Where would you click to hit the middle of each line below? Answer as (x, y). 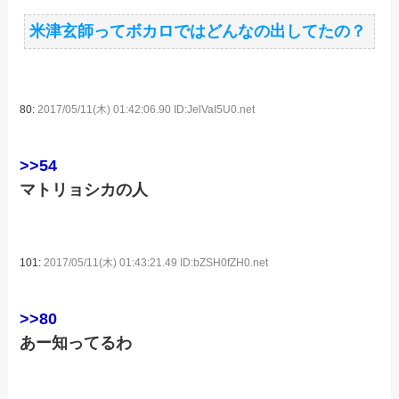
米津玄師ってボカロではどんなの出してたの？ (198, 32)
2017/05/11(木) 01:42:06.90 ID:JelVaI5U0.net (147, 110)
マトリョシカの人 (84, 189)
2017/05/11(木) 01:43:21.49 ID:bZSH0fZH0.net (156, 262)
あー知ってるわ (76, 342)
